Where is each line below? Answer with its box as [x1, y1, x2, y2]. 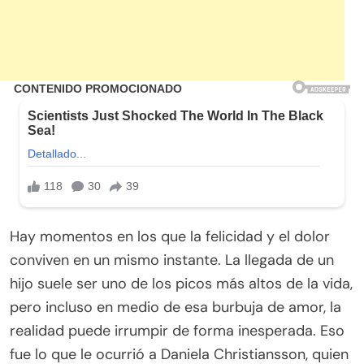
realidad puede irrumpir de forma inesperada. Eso [10, 321, 344, 341]
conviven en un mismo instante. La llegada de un [10, 250, 334, 271]
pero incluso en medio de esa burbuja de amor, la [10, 297, 341, 318]
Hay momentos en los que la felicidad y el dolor [10, 227, 330, 247]
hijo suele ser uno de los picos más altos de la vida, [10, 274, 353, 294]
